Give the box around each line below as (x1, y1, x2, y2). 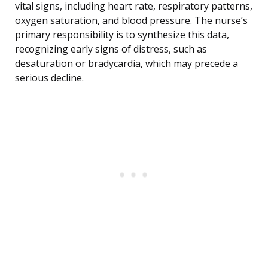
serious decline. (15, 71, 84, 85)
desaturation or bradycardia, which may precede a (15, 57, 238, 71)
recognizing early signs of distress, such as (15, 42, 207, 56)
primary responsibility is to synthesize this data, (15, 28, 229, 42)
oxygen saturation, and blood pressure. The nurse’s (15, 14, 248, 28)
